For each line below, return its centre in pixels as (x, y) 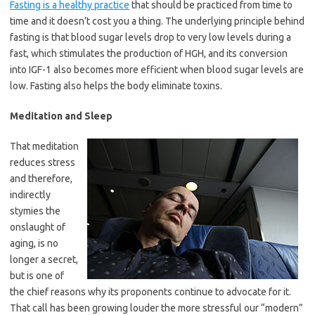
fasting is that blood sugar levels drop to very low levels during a (150, 37)
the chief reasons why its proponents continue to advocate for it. (150, 292)
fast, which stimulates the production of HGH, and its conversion (149, 53)
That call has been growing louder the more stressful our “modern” (156, 308)
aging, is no (34, 243)
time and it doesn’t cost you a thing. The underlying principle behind (157, 21)
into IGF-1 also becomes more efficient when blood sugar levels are (157, 70)
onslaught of (38, 227)
